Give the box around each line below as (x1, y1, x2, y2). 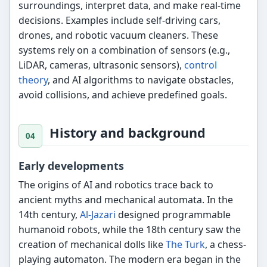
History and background (49, 123, 206, 141)
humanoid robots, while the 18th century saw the (18, 222, 241, 236)
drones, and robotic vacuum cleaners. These (18, 29, 219, 42)
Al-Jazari (80, 207, 116, 221)
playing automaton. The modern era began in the (18, 252, 241, 266)
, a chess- (205, 237, 247, 251)
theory (18, 73, 48, 87)
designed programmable (116, 207, 231, 221)
